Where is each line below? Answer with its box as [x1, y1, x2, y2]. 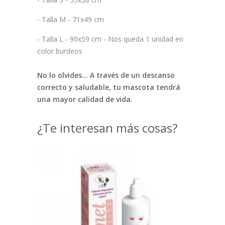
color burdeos [37, 46, 82, 56]
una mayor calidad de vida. [37, 94, 133, 104]
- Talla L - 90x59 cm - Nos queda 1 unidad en [37, 34, 183, 44]
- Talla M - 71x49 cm [37, 15, 104, 25]
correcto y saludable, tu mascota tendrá [37, 82, 180, 92]
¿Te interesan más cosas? [37, 120, 178, 137]
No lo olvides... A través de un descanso [37, 70, 175, 80]
